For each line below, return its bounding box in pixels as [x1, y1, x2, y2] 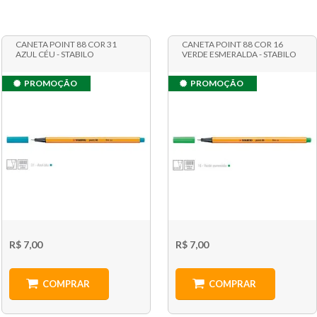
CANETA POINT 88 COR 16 [182, 39, 284, 50]
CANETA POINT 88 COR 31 [15, 39, 117, 50]
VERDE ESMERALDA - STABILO [182, 49, 297, 60]
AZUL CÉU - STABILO [15, 49, 94, 60]
